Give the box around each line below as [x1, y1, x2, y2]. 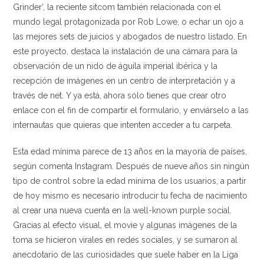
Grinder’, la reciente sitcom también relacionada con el [13, 2, 222, 12]
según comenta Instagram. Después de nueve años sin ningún [13, 161, 250, 171]
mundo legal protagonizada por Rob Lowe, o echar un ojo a [13, 17, 244, 27]
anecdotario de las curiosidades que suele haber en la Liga [13, 250, 239, 259]
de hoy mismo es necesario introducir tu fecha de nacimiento [13, 191, 248, 200]
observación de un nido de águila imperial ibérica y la [13, 61, 218, 71]
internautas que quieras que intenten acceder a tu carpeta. [13, 120, 233, 130]
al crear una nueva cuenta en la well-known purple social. [13, 206, 232, 215]
